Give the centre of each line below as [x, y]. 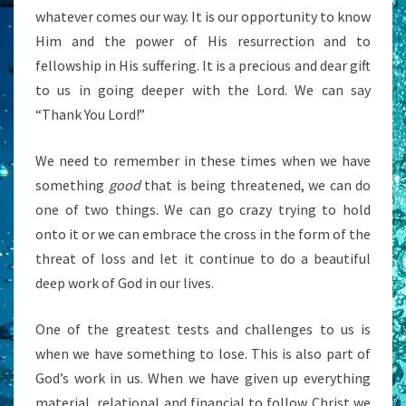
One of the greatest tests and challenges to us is [203, 329]
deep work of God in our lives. [125, 282]
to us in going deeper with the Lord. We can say [203, 89]
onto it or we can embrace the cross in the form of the [203, 233]
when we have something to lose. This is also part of [203, 353]
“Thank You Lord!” [90, 114]
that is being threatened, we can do [255, 184]
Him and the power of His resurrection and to [203, 40]
